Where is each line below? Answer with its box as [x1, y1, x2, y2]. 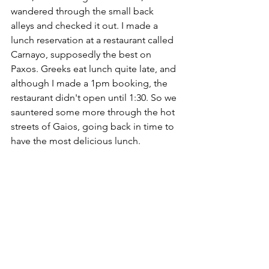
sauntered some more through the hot [11, 106, 177, 118]
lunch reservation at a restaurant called [11, 34, 176, 46]
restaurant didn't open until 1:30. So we [11, 92, 179, 103]
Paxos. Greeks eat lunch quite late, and [11, 63, 178, 74]
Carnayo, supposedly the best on [11, 49, 154, 60]
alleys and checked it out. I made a [11, 20, 160, 31]
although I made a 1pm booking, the [11, 77, 170, 89]
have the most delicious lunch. [11, 135, 143, 147]
